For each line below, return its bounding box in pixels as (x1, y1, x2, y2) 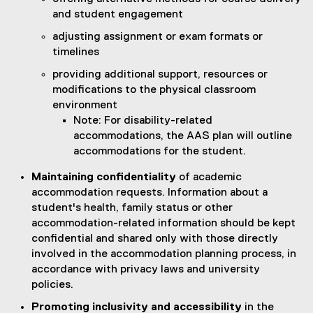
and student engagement (52, 9, 183, 21)
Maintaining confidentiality (31, 172, 176, 184)
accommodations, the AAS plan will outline (73, 131, 292, 143)
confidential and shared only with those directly (31, 233, 278, 245)
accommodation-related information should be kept (31, 218, 296, 230)
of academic (176, 172, 242, 184)
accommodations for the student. (73, 146, 249, 158)
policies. (31, 279, 73, 291)
